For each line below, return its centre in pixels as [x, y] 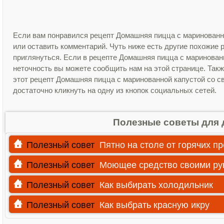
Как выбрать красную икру [154, 205]
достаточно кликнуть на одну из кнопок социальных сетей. [115, 90]
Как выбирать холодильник [156, 185]
